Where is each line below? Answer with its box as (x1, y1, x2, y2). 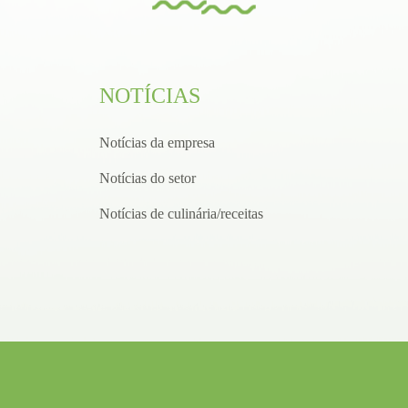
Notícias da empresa (99, 134, 216, 150)
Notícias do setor (99, 169, 197, 186)
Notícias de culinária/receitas (99, 205, 264, 221)
